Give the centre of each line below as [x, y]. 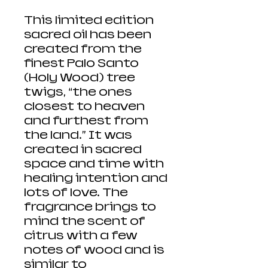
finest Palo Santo [81, 63]
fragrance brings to [90, 207]
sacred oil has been [88, 35]
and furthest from [86, 121]
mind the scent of [85, 221]
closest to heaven [84, 106]
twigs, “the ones [78, 92]
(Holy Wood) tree [80, 78]
